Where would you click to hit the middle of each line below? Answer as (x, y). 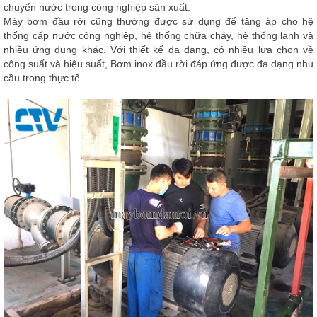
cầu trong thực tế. (43, 78)
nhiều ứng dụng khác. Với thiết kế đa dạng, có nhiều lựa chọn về (158, 50)
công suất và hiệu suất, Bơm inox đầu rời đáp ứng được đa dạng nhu (158, 64)
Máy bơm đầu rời (47, 21)
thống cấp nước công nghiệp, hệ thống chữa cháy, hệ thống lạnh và (158, 35)
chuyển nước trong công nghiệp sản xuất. (97, 7)
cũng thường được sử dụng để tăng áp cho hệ (202, 21)
